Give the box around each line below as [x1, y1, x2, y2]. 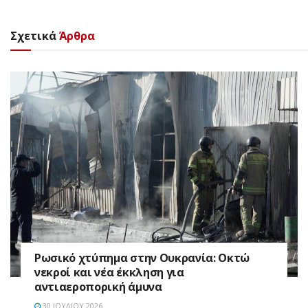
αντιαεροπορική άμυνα [34, 278, 162, 294]
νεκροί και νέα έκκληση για [34, 264, 184, 280]
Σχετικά [10, 27, 56, 43]
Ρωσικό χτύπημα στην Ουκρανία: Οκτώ [34, 250, 250, 265]
